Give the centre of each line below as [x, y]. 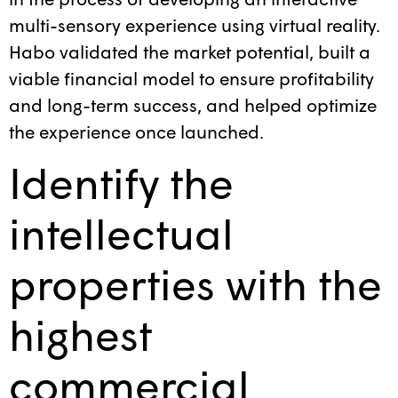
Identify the [121, 182]
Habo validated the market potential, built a [190, 51]
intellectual [121, 232]
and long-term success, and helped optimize [193, 104]
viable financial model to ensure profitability [191, 78]
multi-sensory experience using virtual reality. [195, 24]
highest [80, 334]
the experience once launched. [136, 131]
